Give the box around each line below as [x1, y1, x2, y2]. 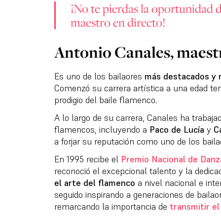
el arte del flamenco [54, 177, 135, 189]
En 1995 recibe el [54, 153, 121, 165]
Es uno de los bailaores [54, 71, 145, 82]
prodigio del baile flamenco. [54, 94, 157, 106]
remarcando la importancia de [54, 201, 167, 213]
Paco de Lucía [149, 124, 204, 136]
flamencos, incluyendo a [54, 124, 149, 136]
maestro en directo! [70, 14, 165, 31]
